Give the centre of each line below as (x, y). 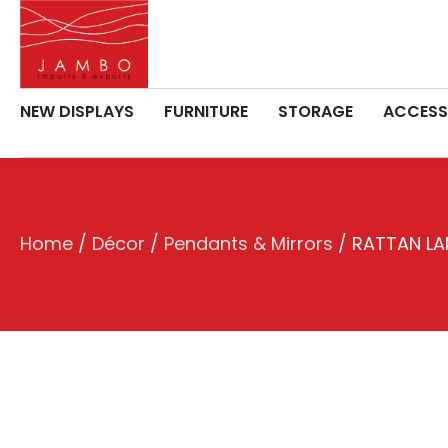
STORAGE (315, 111)
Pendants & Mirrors (248, 244)
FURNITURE (206, 111)
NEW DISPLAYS (77, 111)
